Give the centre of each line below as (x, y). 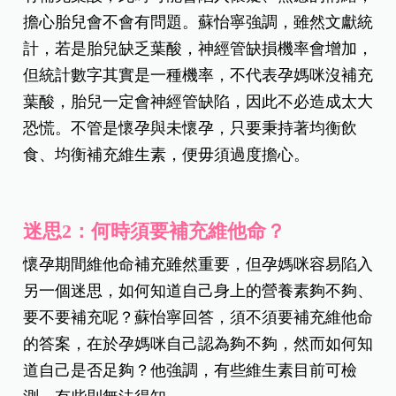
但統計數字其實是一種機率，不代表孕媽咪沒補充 (198, 75)
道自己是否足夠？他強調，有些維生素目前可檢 (190, 370)
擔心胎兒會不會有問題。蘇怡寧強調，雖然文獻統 (198, 22)
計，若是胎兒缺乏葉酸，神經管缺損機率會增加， (198, 48)
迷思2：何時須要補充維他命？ (155, 231)
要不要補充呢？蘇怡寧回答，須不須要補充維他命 (198, 317)
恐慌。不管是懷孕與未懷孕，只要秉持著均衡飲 (190, 128)
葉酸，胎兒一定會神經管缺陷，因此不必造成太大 (198, 101)
